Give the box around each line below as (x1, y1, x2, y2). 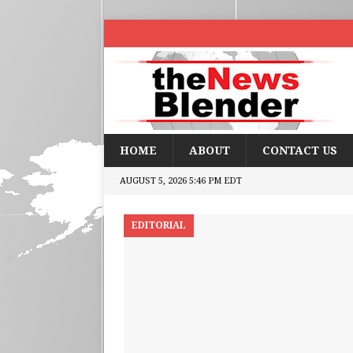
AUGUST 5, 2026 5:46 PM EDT (120, 176, 242, 186)
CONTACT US (262, 144, 337, 157)
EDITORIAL (132, 220, 186, 231)
